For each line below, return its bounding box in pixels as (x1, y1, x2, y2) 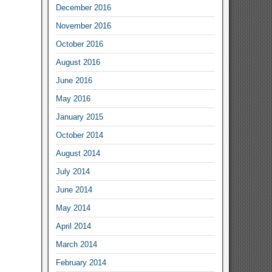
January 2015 (55, 112, 103, 121)
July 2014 (55, 167, 90, 176)
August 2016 (55, 58, 100, 67)
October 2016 (55, 39, 103, 49)
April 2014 (55, 222, 91, 231)
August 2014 (55, 149, 100, 158)
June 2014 (55, 185, 92, 194)
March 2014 (55, 240, 97, 249)
